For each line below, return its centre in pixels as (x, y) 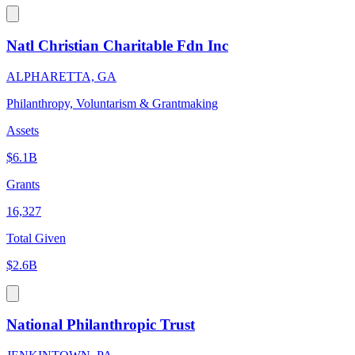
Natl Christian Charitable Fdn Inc (117, 45)
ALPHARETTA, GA (61, 76)
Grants (23, 184)
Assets (23, 130)
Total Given (36, 238)
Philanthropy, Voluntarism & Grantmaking (112, 103)
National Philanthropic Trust (101, 325)
